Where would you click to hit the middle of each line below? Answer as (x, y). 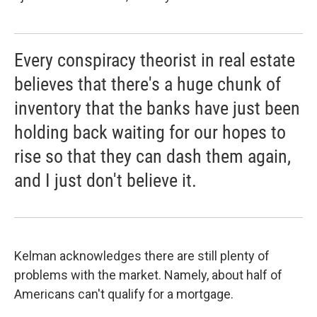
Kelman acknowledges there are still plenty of (142, 255)
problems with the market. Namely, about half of (148, 275)
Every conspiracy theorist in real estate (155, 60)
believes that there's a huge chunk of (148, 84)
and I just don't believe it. (105, 180)
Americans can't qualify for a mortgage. (124, 294)
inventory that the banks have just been (157, 108)
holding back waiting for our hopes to (150, 132)
